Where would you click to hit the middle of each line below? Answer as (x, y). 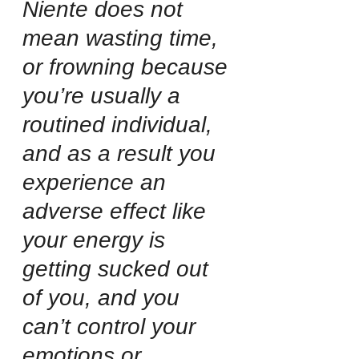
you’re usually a (105, 96)
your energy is (97, 240)
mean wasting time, (123, 38)
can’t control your (112, 327)
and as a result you (122, 154)
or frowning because (128, 67)
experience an (97, 183)
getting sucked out (119, 269)
